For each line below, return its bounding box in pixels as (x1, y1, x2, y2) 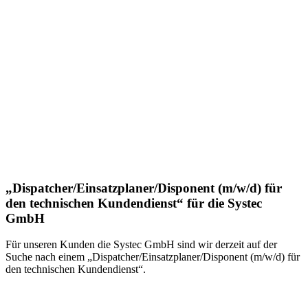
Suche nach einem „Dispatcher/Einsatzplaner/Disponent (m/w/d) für (5, 251, 300, 263)
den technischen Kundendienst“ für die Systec (5, 195, 262, 210)
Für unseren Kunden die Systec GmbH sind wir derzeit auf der (5, 239, 277, 251)
